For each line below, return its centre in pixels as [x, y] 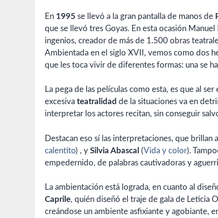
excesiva [61, 102]
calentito [60, 150]
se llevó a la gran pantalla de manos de [145, 16]
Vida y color [165, 150]
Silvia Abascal [115, 150]
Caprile [58, 200]
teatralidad [97, 102]
